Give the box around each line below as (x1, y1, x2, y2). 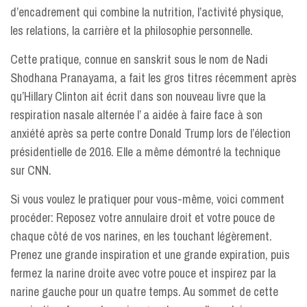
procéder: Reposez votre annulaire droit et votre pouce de (10, 209, 275, 226)
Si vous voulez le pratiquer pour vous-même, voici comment (10, 191, 284, 208)
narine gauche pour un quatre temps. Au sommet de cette (10, 283, 278, 300)
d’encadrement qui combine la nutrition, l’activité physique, (10, 3, 284, 21)
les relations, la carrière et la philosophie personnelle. (10, 22, 253, 39)
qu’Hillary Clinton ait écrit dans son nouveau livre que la (10, 88, 266, 105)
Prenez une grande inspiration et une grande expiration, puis (10, 246, 290, 263)
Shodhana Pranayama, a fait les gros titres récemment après (10, 69, 297, 86)
